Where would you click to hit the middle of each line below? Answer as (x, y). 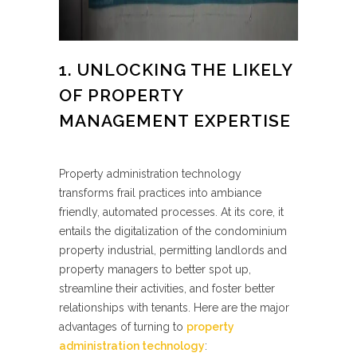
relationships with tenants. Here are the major (174, 308)
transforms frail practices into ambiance (160, 193)
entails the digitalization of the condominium (173, 231)
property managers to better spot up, (155, 269)
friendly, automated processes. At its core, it (171, 212)
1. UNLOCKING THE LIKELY (176, 70)
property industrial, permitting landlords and (173, 250)
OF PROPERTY (121, 95)
